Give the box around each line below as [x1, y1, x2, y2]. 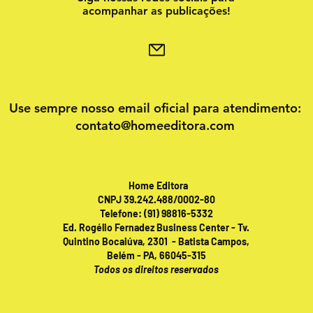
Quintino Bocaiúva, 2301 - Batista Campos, [63, 235, 249, 247]
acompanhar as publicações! [82, 3, 231, 17]
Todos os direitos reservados [94, 263, 219, 275]
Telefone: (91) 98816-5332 [99, 207, 213, 219]
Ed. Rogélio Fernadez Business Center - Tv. [63, 221, 249, 233]
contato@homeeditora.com [75, 117, 235, 133]
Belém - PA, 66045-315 [106, 249, 206, 261]
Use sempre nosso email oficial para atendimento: [9, 99, 301, 116]
